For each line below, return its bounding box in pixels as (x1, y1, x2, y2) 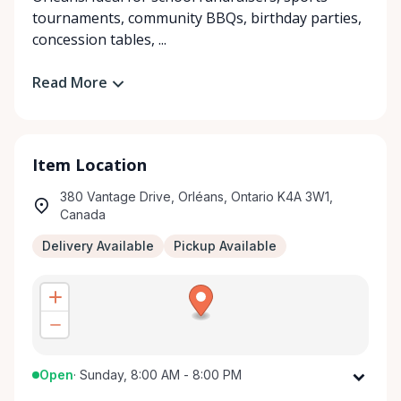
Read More (32, 73, 107, 92)
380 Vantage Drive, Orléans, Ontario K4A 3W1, (60, 188, 333, 204)
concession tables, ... (32, 30, 166, 49)
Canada (60, 206, 106, 222)
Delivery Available (42, 237, 154, 253)
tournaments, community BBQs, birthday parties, (32, 8, 362, 28)
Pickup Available (174, 237, 277, 253)
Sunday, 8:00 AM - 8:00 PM (80, 366, 242, 382)
